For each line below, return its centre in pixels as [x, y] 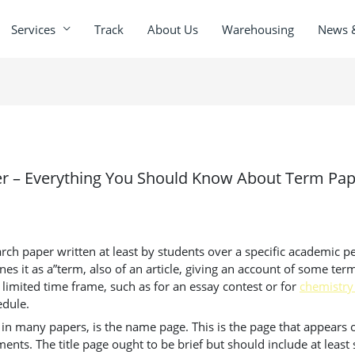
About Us [173, 29]
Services [33, 29]
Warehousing [258, 29]
